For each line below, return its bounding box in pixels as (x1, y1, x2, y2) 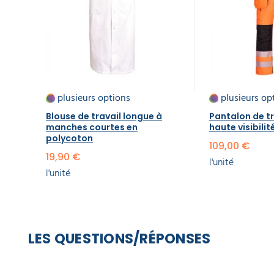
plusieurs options (57, 89, 130, 106)
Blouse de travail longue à (46, 109, 162, 122)
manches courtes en (46, 120, 138, 133)
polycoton (46, 131, 93, 144)
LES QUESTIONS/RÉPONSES (28, 228, 211, 248)
